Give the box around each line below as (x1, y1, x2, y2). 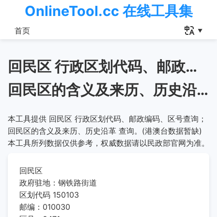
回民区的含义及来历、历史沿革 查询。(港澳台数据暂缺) (8, 126, 202, 136)
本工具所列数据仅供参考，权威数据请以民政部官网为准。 (8, 138, 209, 148)
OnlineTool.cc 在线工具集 (24, 2, 193, 19)
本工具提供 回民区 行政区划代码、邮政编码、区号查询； (8, 114, 206, 124)
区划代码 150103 (19, 190, 79, 200)
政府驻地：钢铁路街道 (19, 178, 97, 187)
